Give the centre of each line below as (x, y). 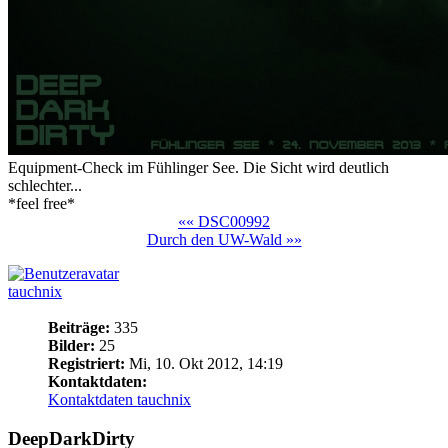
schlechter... (45, 185)
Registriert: (86, 363)
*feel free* (41, 203)
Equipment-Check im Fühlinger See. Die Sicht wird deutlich (198, 167)
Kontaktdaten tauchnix (119, 399)
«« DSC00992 (224, 221)
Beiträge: (79, 327)
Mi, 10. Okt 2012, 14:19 (204, 363)
